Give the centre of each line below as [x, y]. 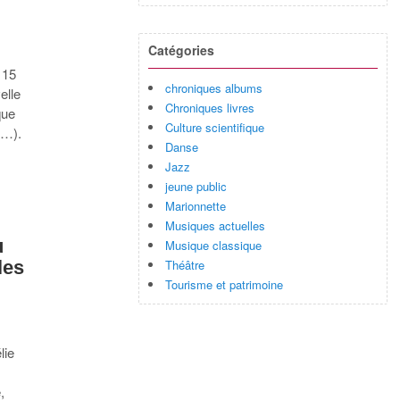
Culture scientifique [215, 127]
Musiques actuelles [216, 225]
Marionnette [196, 205]
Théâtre [185, 264]
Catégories [182, 50]
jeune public [196, 186]
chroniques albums [214, 87]
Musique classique [214, 245]
